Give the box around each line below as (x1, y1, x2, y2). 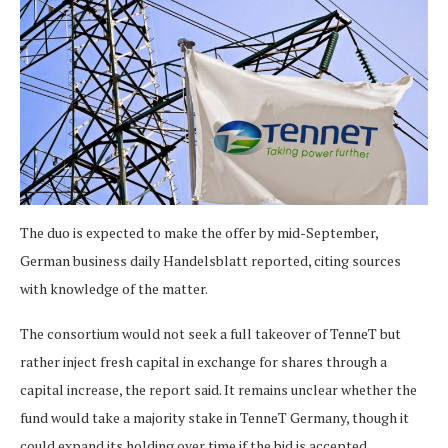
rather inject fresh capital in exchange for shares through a (20, 352, 387, 372)
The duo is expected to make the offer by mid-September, (20, 223, 378, 243)
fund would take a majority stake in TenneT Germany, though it (20, 408, 409, 428)
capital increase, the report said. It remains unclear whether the (20, 380, 417, 400)
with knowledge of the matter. (20, 279, 208, 299)
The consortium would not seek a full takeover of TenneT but (20, 324, 401, 344)
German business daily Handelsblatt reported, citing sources (20, 251, 401, 271)
